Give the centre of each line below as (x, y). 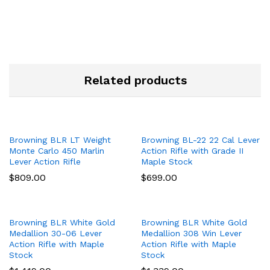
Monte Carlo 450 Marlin (57, 150)
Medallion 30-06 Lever (55, 233)
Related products (135, 80)
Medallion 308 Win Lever (191, 233)
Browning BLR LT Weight (60, 140)
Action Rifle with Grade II (192, 150)
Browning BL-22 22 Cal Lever (200, 140)
